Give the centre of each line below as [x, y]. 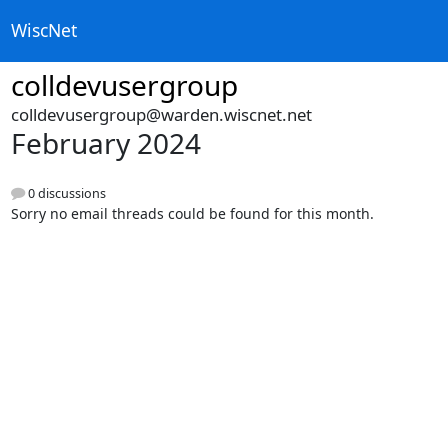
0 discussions [65, 194]
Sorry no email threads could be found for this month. [192, 214]
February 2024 [105, 143]
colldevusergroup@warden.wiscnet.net [161, 114]
